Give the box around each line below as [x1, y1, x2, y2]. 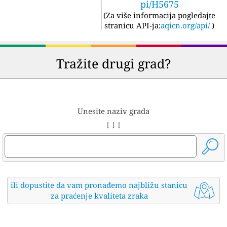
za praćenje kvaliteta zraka [50, 191, 148, 201]
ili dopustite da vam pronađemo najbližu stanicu [11, 180, 188, 190]
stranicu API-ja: [104, 20, 161, 30]
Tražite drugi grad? [56, 55, 171, 72]
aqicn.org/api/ [161, 20, 210, 30]
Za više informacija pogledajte [106, 10, 215, 20]
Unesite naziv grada [78, 106, 149, 116]
